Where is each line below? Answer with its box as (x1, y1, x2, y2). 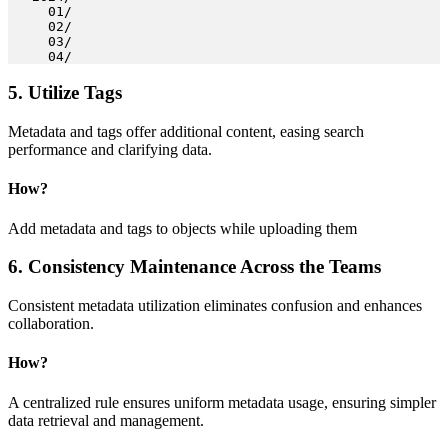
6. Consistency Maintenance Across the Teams (8, 256, 381, 278)
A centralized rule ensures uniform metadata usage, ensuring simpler (8, 393, 436, 411)
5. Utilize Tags (8, 82, 122, 104)
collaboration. (8, 314, 98, 332)
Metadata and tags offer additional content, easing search (8, 123, 364, 140)
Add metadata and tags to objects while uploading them (8, 219, 357, 237)
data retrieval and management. (8, 411, 204, 429)
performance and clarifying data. (8, 141, 216, 158)
